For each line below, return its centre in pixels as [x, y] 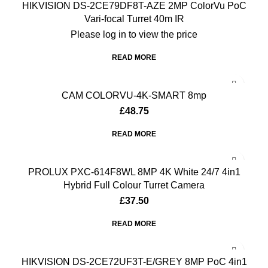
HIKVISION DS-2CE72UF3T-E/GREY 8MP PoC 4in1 [134, 261]
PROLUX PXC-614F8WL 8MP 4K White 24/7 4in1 [134, 172]
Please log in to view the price [134, 34]
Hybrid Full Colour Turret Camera [134, 185]
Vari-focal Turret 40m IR [134, 19]
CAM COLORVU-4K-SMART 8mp [134, 95]
